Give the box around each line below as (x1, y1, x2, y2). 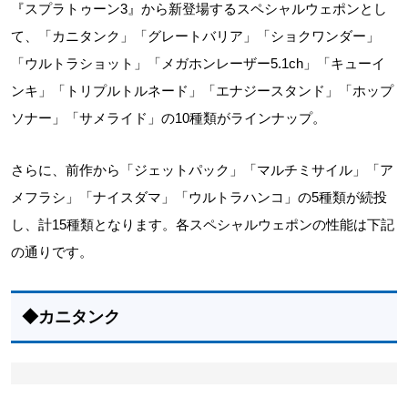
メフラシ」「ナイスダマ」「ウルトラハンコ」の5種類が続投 (11, 189, 387, 205)
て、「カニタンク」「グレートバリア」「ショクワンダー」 (11, 27, 380, 44)
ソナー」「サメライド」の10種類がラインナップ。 (11, 109, 326, 126)
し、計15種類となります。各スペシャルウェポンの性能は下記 (11, 216, 394, 232)
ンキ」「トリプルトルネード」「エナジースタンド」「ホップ (11, 82, 393, 98)
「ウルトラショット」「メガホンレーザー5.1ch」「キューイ (11, 55, 385, 71)
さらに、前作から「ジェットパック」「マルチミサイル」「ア (11, 161, 393, 178)
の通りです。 (11, 243, 93, 260)
